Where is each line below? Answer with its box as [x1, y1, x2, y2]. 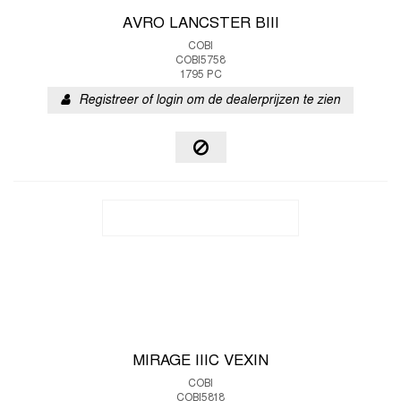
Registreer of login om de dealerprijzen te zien [79, 95, 340, 107]
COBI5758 [175, 55, 226, 66]
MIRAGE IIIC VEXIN [132, 354, 269, 369]
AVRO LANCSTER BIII [122, 17, 279, 31]
